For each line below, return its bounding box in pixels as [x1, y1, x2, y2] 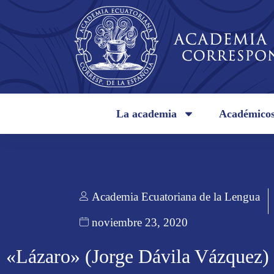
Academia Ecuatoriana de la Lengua [92, 190, 260, 203]
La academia [116, 108, 177, 120]
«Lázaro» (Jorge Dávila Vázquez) [6, 245, 269, 267]
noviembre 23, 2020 [92, 216, 188, 229]
